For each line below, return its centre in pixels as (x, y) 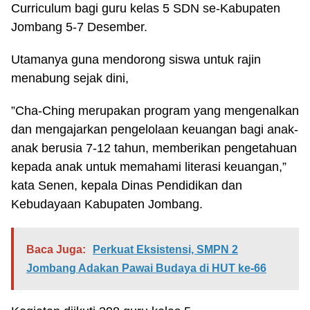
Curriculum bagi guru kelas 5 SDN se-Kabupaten (146, 8)
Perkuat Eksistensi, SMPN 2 (165, 249)
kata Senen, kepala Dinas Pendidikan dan (127, 185)
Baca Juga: (56, 249)
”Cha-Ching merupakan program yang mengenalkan (155, 111)
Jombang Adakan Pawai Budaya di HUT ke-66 (146, 268)
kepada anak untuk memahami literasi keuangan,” (149, 167)
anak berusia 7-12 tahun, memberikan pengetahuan (154, 148)
